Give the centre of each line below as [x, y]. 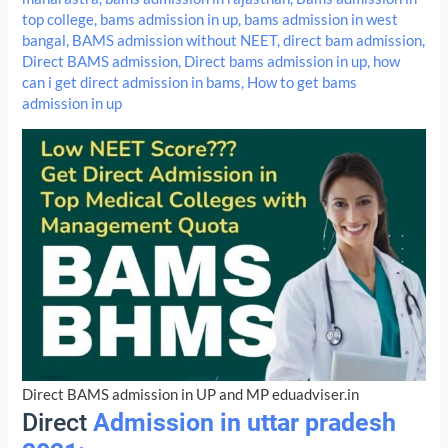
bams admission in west [321, 20]
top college [58, 20]
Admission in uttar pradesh [245, 422]
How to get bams [302, 83]
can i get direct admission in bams [132, 83]
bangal [44, 41]
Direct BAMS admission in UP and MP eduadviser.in [191, 394]
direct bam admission [353, 41]
